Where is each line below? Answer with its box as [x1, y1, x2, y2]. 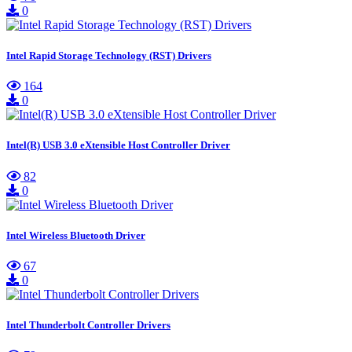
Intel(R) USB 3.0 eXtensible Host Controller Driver [6, 139, 230, 152]
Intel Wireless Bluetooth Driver [6, 229, 145, 241]
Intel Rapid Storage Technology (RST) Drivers [6, 49, 211, 61]
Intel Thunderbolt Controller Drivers [6, 319, 170, 332]
